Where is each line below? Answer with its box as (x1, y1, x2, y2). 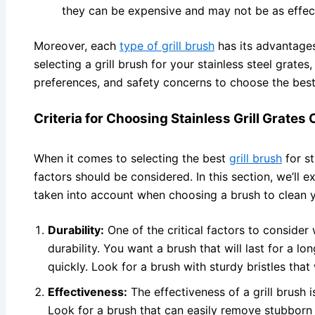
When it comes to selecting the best (34, 150, 229, 165)
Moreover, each (34, 38, 120, 53)
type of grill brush (120, 38, 214, 53)
